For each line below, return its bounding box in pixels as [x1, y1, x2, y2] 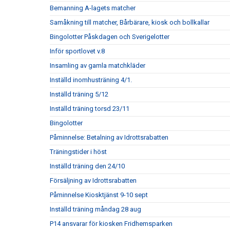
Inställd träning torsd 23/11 [50, 105, 129, 112]
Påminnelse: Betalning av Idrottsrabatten [50, 133, 168, 141]
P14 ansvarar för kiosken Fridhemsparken [50, 220, 172, 227]
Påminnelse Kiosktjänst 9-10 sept [50, 191, 148, 199]
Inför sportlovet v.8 [50, 47, 105, 55]
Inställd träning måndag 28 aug [50, 205, 141, 213]
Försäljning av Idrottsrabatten [50, 177, 137, 184]
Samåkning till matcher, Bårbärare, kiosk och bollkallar [50, 18, 209, 26]
